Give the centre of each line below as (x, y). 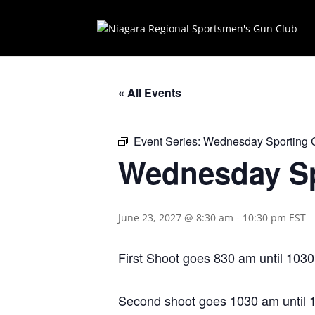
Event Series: (168, 141)
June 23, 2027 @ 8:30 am (176, 218)
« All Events (150, 92)
